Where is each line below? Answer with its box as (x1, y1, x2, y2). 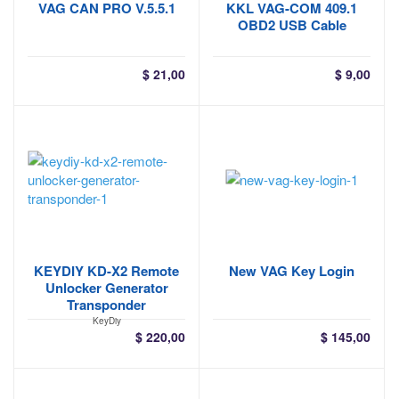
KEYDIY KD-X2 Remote (34, 261, 179, 281)
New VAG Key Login (229, 261, 354, 281)
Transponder (67, 295, 146, 314)
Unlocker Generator (45, 278, 168, 297)
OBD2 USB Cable (237, 15, 346, 35)
